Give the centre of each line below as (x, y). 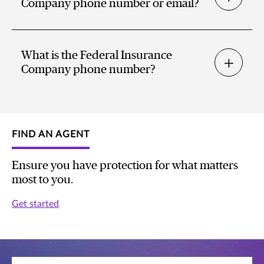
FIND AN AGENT (51, 135)
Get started (35, 204)
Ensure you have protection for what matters (125, 166)
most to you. (42, 180)
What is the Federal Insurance (97, 56)
